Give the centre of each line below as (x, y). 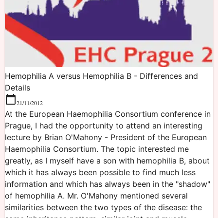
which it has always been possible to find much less (100, 172)
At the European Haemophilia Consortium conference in (108, 114)
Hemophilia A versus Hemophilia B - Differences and (101, 76)
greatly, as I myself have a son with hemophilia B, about (107, 161)
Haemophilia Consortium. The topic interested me (97, 149)
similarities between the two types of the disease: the (103, 207)
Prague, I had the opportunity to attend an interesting (104, 126)
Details (18, 88)
